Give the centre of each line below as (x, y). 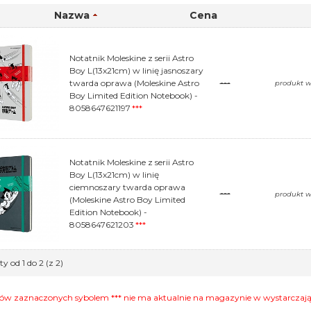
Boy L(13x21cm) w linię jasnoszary (137, 70)
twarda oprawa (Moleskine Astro (135, 83)
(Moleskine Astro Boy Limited (128, 200)
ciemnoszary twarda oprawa (128, 187)
